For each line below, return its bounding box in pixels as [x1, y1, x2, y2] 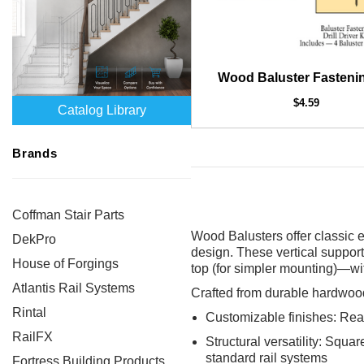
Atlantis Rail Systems [12, 281, 135, 295]
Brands [12, 146, 58, 160]
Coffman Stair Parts [12, 208, 124, 222]
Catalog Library [57, 103, 146, 117]
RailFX [12, 330, 53, 344]
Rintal [12, 305, 46, 319]
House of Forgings [12, 257, 119, 271]
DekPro [12, 232, 56, 246]
